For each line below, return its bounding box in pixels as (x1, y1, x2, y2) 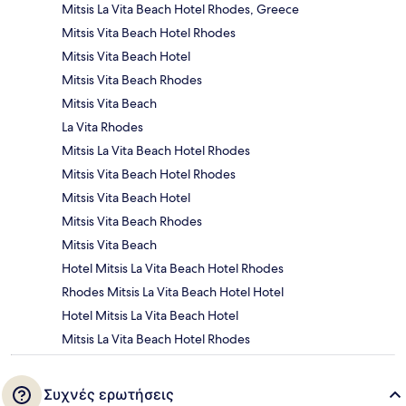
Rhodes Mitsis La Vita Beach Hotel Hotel (62, 284, 284, 301)
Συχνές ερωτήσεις (43, 386, 174, 404)
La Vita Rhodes (62, 119, 143, 136)
